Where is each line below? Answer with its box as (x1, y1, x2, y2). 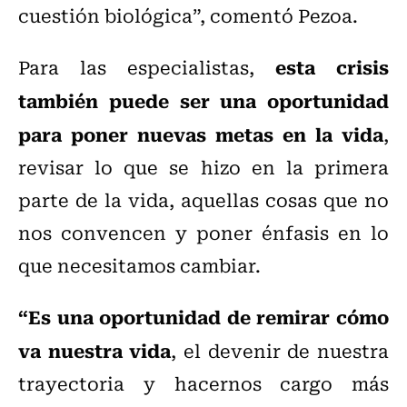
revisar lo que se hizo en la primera (18, 153, 389, 182)
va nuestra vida (18, 335, 172, 365)
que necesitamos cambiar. (18, 251, 261, 280)
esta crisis (275, 52, 389, 82)
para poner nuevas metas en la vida (18, 119, 383, 149)
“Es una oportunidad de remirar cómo (18, 302, 389, 332)
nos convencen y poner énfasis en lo (18, 218, 389, 247)
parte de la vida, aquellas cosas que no (18, 185, 389, 214)
